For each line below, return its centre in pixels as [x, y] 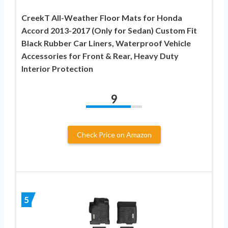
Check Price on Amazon [114, 134]
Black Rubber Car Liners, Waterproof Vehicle [106, 43]
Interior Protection [57, 68]
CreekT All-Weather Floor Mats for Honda [102, 17]
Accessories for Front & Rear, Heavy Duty [100, 55]
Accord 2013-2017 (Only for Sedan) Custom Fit [109, 30]
